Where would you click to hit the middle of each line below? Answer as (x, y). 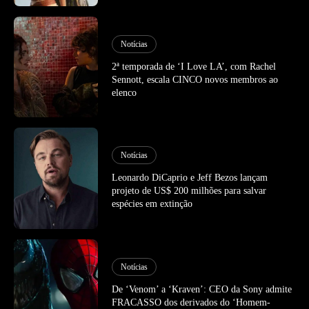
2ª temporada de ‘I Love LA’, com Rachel (194, 66)
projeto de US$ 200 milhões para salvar (189, 191)
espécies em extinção (152, 204)
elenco (124, 92)
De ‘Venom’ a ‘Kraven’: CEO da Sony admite (202, 290)
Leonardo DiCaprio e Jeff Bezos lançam (190, 178)
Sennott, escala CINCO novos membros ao (195, 79)
